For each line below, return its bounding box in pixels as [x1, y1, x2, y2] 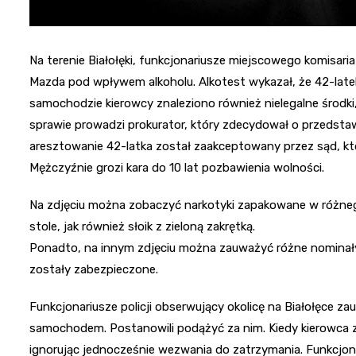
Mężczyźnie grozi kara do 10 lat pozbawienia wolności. [29, 160, 324, 175]
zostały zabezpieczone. [29, 261, 158, 277]
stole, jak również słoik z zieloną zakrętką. [29, 219, 255, 234]
